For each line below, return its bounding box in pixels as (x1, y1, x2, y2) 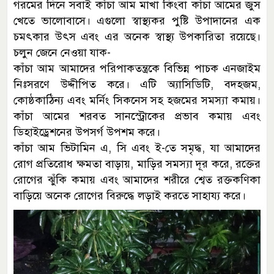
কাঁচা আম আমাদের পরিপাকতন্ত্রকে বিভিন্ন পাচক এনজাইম (13, 62, 261, 76)
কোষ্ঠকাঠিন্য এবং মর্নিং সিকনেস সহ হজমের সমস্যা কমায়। (13, 94, 261, 108)
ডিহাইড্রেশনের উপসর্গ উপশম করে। (13, 125, 160, 139)
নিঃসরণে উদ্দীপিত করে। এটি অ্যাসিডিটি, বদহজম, (13, 78, 261, 92)
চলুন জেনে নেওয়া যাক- (13, 46, 111, 60)
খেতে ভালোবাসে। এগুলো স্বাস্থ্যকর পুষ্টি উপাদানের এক (13, 14, 261, 28)
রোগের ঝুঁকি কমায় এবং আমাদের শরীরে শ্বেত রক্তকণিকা (13, 173, 261, 187)
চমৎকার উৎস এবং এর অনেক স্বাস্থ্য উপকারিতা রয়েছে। (13, 30, 261, 44)
